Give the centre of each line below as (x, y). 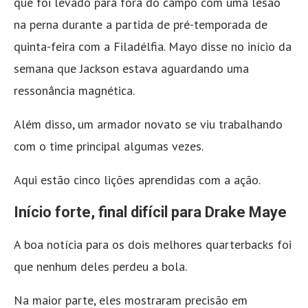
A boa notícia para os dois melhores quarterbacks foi (153, 245)
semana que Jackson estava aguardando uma (131, 69)
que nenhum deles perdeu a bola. (100, 267)
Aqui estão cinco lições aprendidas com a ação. (137, 180)
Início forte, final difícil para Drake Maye (150, 212)
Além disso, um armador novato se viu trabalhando (148, 124)
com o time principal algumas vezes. (109, 146)
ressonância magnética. (74, 91)
